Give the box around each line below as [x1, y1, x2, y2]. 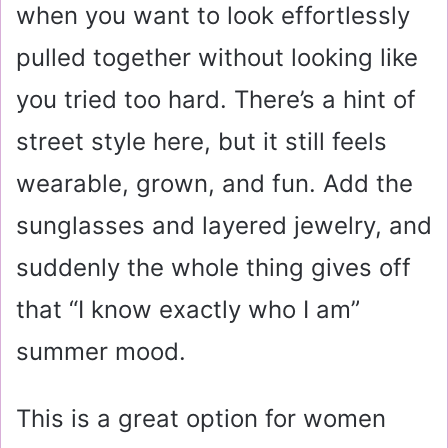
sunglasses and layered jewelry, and [16, 210, 432, 240]
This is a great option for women [16, 403, 386, 433]
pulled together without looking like [16, 42, 418, 72]
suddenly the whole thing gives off [16, 252, 411, 282]
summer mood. [16, 336, 186, 366]
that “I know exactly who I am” [16, 294, 360, 324]
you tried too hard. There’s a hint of [16, 84, 416, 114]
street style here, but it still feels [16, 126, 387, 156]
